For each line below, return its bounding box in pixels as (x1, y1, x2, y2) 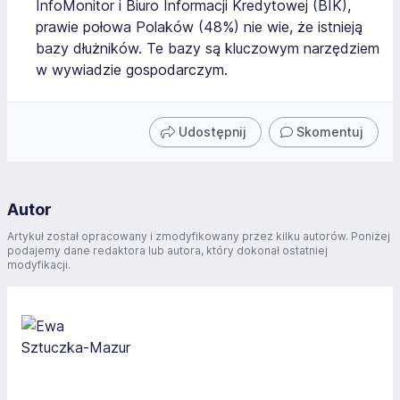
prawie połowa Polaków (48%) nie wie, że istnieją (36, 17, 362, 36)
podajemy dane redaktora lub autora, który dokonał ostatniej (7, 243, 328, 257)
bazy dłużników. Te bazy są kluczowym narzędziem (36, 38, 379, 57)
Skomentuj (296, 123, 363, 139)
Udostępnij (179, 123, 246, 139)
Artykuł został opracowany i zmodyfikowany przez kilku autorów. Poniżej (7, 229, 390, 243)
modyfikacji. (7, 257, 71, 271)
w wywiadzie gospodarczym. (36, 60, 228, 79)
